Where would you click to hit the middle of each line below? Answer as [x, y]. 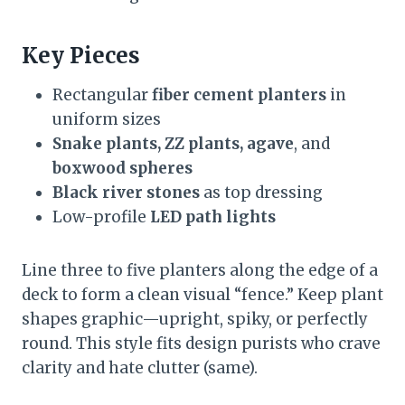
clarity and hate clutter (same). [140, 368]
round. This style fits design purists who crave [201, 344]
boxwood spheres [122, 169]
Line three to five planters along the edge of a [200, 271]
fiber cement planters [239, 95]
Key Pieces [81, 56]
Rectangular [102, 95]
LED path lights [213, 217]
